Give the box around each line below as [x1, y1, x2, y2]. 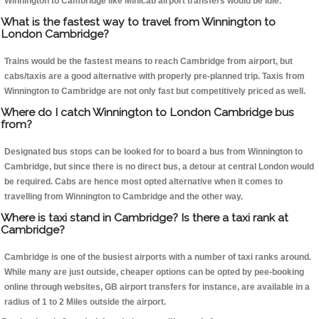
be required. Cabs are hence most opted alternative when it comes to [4, 177, 283, 187]
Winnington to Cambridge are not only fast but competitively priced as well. [4, 86, 305, 97]
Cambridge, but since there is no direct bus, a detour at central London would [4, 162, 314, 172]
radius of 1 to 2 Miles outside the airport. [4, 297, 166, 308]
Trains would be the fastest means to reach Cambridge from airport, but [4, 56, 293, 67]
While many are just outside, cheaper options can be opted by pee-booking [4, 267, 304, 278]
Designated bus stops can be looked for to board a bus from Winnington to [4, 147, 303, 157]
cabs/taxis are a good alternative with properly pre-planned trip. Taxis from [4, 71, 305, 82]
